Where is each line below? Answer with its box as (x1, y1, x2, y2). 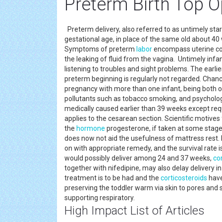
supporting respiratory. (64, 194, 138, 202)
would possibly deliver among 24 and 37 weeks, (64, 154, 213, 162)
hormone (76, 124, 105, 132)
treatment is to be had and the (64, 174, 161, 182)
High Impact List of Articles (64, 204, 205, 218)
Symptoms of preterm (64, 45, 136, 53)
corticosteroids (161, 174, 207, 182)
